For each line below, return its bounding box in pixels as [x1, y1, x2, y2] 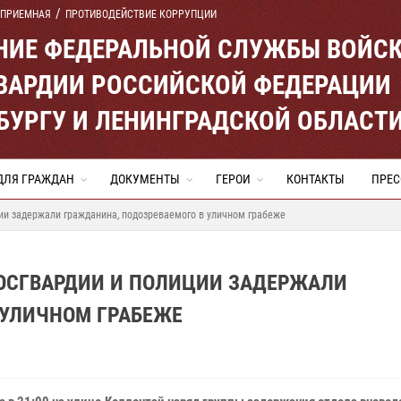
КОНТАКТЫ [286, 172, 345, 186]
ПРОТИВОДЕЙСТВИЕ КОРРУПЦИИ [65, 8, 217, 21]
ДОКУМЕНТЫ [110, 172, 180, 186]
